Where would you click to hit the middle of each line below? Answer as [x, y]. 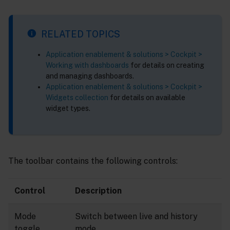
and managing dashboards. [90, 76]
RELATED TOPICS [81, 34]
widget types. [68, 109]
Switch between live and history [136, 216]
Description [98, 190]
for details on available [147, 98]
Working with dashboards [87, 65]
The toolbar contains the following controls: [93, 161]
